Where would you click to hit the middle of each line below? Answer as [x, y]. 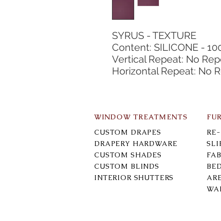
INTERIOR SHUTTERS [134, 178]
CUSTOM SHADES [128, 155]
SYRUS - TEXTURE [154, 36]
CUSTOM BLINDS [127, 166]
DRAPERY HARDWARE [136, 144]
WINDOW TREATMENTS [141, 117]
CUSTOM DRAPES [128, 132]
